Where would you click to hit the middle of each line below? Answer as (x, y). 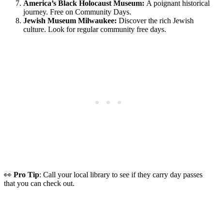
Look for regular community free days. (107, 29)
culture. (35, 29)
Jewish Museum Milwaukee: (70, 20)
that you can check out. (39, 183)
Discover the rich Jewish (155, 20)
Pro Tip (26, 174)
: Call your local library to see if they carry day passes (121, 174)
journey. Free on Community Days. (77, 12)
